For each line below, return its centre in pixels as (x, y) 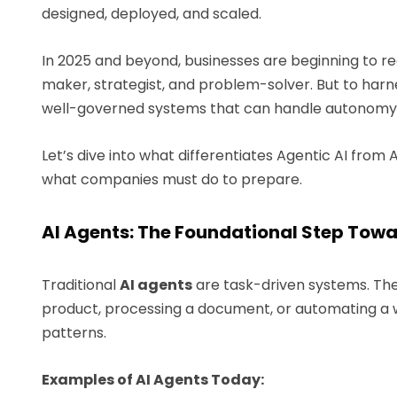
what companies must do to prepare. (172, 179)
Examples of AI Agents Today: (153, 379)
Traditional (81, 284)
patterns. (74, 332)
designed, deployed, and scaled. (152, 13)
